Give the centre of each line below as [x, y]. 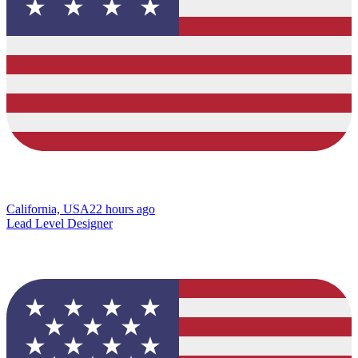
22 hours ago [122, 209]
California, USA [48, 209]
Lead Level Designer [60, 223]
